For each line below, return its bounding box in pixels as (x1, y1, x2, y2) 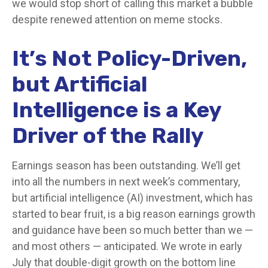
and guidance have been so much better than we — (12, 223, 253, 236)
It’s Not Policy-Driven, (12, 45, 247, 71)
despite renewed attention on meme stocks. (12, 13, 223, 26)
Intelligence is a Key (12, 96, 221, 123)
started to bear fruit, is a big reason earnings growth (12, 207, 255, 220)
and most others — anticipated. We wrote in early (12, 239, 242, 252)
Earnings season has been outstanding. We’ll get (12, 159, 240, 172)
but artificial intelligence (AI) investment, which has (12, 191, 253, 204)
